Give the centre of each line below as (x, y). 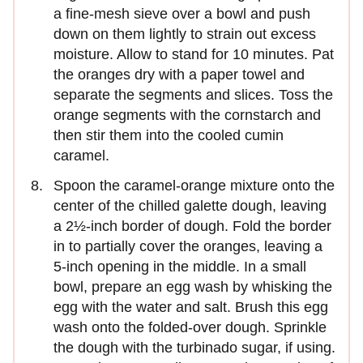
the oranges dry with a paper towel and (179, 74)
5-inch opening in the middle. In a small (180, 266)
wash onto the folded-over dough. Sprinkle (190, 327)
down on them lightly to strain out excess (185, 34)
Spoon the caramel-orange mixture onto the (194, 185)
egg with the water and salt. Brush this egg (191, 307)
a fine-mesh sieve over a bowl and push (182, 13)
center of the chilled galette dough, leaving (190, 205)
